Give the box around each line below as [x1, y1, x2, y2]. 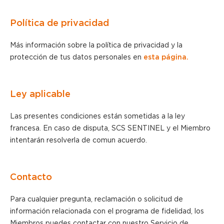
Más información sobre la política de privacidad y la [10, 41, 182, 49]
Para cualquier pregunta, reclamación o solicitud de [10, 195, 183, 203]
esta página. [143, 53, 188, 61]
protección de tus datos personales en [10, 53, 143, 61]
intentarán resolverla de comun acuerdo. [10, 136, 147, 144]
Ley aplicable [10, 88, 70, 99]
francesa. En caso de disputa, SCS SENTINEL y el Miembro [10, 124, 210, 132]
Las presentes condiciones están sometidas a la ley [10, 112, 185, 120]
